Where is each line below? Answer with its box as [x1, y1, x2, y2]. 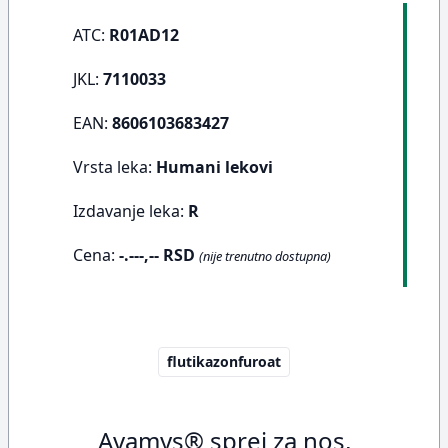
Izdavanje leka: [73, 200, 188, 222]
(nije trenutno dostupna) [199, 247, 331, 265]
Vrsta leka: [73, 156, 156, 178]
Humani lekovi [156, 156, 273, 178]
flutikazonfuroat [167, 352, 281, 371]
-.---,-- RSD [119, 244, 195, 266]
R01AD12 [109, 24, 179, 46]
